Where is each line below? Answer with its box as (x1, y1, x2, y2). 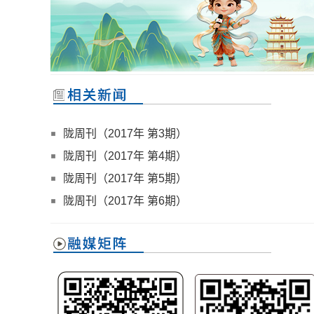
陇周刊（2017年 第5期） (63, 172, 187, 184)
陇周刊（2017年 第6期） (63, 194, 187, 207)
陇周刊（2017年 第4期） (63, 149, 187, 162)
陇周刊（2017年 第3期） (63, 127, 187, 139)
